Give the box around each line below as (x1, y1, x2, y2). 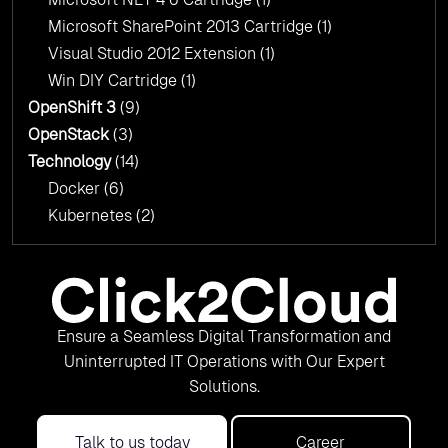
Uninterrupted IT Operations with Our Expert (63, 352, 385, 372)
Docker (48, 179, 104, 199)
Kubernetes (48, 206, 136, 226)
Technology (28, 152, 111, 172)
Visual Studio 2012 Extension (48, 44, 260, 64)
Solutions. (188, 377, 260, 397)
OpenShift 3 (28, 98, 116, 118)
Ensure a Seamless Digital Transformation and (57, 327, 391, 347)
